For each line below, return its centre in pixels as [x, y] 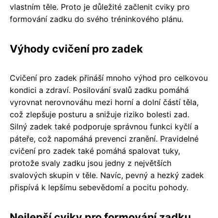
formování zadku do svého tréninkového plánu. [97, 19]
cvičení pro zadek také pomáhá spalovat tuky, [95, 151]
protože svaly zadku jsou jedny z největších [91, 163]
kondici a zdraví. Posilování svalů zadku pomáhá [99, 90]
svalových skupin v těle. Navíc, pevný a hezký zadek [107, 175]
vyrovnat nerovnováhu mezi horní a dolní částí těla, [104, 102]
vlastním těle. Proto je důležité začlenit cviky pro [100, 7]
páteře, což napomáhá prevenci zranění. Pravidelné [104, 139]
